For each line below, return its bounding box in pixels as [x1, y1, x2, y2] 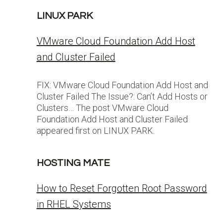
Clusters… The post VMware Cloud [36, 103, 168, 113]
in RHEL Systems [36, 198, 111, 210]
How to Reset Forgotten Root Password [36, 182, 207, 194]
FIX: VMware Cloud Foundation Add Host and [36, 80, 208, 90]
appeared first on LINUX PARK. [36, 125, 155, 136]
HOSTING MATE [36, 158, 110, 168]
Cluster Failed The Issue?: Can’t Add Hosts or [36, 91, 208, 102]
